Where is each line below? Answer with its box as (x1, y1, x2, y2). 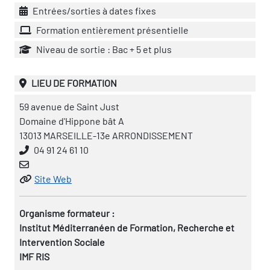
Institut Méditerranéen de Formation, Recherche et (19, 221, 234, 233)
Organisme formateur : (19, 207, 115, 219)
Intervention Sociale (19, 236, 105, 248)
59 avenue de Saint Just (19, 100, 119, 112)
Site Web (34, 172, 72, 184)
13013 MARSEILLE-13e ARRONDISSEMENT (19, 129, 193, 141)
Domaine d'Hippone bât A (19, 115, 124, 127)
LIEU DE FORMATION (31, 77, 117, 89)
